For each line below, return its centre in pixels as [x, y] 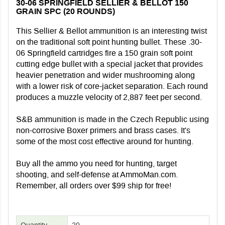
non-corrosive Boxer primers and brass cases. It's [103, 130]
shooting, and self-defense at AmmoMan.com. [97, 174]
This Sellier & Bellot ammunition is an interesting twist [111, 31]
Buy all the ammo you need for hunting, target [96, 163]
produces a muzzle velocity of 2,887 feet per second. [109, 97]
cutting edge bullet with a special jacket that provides [109, 64]
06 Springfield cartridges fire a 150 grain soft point [104, 53]
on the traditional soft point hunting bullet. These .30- [109, 42]
